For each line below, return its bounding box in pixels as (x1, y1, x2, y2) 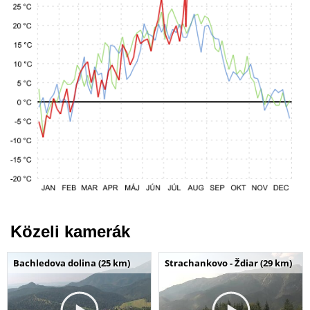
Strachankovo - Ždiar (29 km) (165, 257, 292, 269)
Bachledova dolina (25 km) (13, 257, 130, 269)
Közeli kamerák (10, 222, 130, 241)
